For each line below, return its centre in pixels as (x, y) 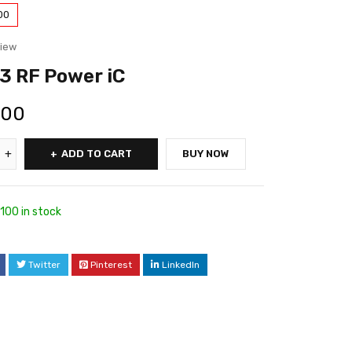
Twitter (44, 265)
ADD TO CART (97, 154)
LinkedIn (181, 265)
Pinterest (111, 265)
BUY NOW (206, 154)
